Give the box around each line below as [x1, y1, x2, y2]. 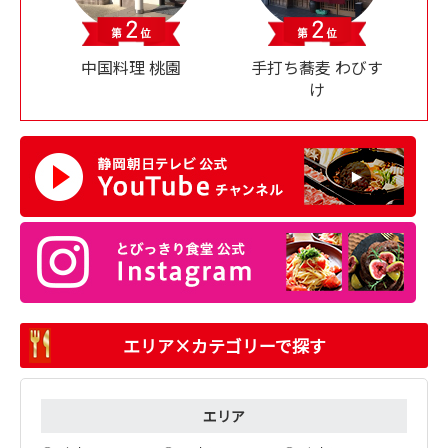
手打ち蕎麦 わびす [251, 55, 383, 80]
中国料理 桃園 [81, 55, 181, 80]
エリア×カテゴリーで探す [122, 333, 326, 359]
